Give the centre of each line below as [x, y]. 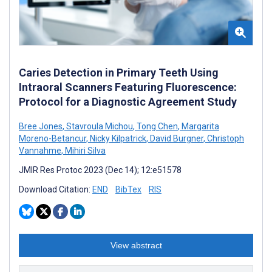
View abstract [136, 245]
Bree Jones [41, 126]
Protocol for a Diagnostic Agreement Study [128, 101]
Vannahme [40, 150]
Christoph [225, 138]
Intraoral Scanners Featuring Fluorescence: [128, 87]
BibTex [128, 189]
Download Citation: [56, 189]
